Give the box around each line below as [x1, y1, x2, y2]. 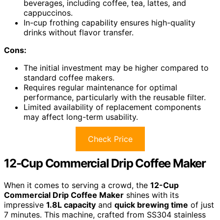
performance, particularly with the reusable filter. [24, 92, 206, 102]
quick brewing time [114, 199, 188, 210]
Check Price [87, 134, 133, 144]
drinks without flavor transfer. [24, 27, 134, 37]
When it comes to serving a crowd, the [4, 180, 150, 190]
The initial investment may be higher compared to [24, 62, 209, 73]
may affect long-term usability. [24, 111, 138, 122]
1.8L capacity [46, 199, 96, 210]
